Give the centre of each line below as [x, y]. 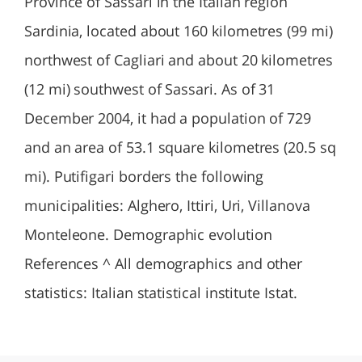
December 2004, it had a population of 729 [168, 118]
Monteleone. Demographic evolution [148, 234]
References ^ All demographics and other [164, 263]
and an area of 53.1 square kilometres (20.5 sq [180, 147]
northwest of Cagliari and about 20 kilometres [179, 60]
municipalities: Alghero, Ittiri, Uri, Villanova [167, 205]
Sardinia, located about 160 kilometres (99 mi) [179, 31]
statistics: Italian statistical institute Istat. [161, 293]
